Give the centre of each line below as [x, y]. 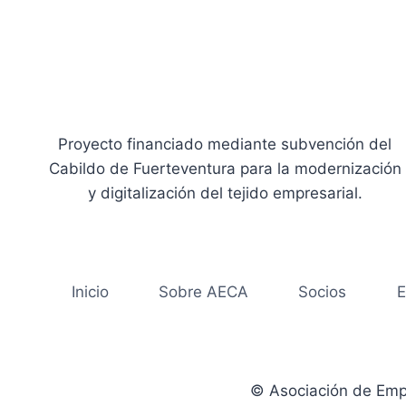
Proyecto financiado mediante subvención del [225, 144]
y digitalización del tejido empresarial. [225, 193]
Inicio [90, 291]
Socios [323, 291]
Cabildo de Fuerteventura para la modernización [225, 168]
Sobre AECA [204, 291]
